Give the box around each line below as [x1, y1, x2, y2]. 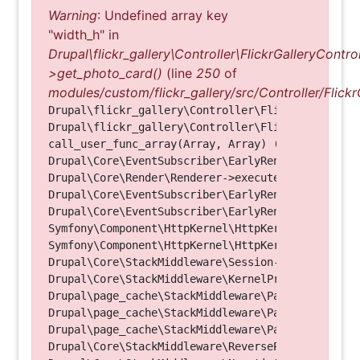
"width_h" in [48, 27, 119, 43]
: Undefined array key [97, 7, 228, 23]
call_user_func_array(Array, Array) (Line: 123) [48, 137, 344, 150]
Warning [48, 7, 97, 23]
